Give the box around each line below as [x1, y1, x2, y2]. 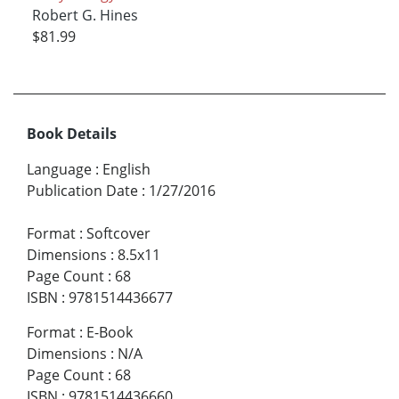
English [102, 159, 151, 180]
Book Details [27, 124, 117, 144]
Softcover [86, 224, 151, 244]
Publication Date [27, 181, 138, 201]
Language [27, 159, 92, 180]
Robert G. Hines [31, 4, 138, 25]
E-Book [86, 322, 133, 343]
